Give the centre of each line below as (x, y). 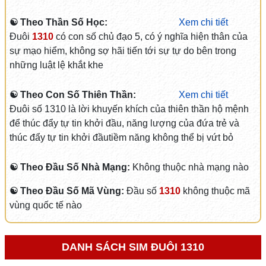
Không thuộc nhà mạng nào (190, 167)
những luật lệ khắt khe (56, 65)
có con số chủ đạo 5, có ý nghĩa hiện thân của (150, 37)
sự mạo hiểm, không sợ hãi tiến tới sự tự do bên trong (123, 51)
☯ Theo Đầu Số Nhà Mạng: (71, 167)
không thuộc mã (215, 191)
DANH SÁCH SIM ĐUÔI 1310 (133, 247)
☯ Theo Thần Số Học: (58, 22)
